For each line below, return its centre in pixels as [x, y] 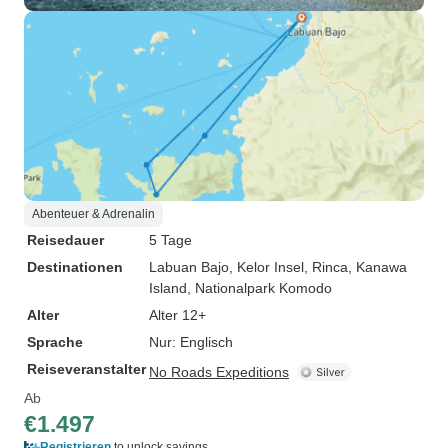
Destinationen [75, 267]
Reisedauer [65, 240]
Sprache [55, 342]
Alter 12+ [177, 315]
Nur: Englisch [191, 342]
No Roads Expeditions [219, 372]
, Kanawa [377, 267]
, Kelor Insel [266, 267]
